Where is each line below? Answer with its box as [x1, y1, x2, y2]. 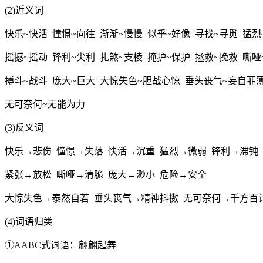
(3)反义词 [5, 123, 43, 133]
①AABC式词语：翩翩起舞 [5, 240, 116, 251]
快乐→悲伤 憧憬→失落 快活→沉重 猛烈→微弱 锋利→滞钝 [5, 146, 258, 157]
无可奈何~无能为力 [5, 99, 85, 110]
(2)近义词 [5, 5, 43, 16]
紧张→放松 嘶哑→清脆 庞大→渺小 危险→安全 [5, 170, 207, 180]
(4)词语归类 [5, 217, 53, 227]
